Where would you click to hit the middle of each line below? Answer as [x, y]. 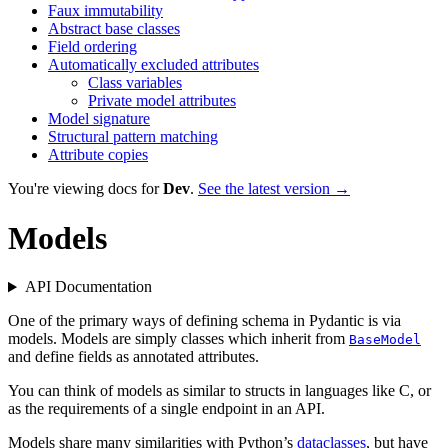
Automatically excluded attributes [153, 65]
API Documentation [88, 287]
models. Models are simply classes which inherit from [178, 339]
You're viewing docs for [85, 189]
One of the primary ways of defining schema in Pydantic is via [204, 321]
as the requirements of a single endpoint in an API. [166, 409]
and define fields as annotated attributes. [133, 357]
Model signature [99, 119]
